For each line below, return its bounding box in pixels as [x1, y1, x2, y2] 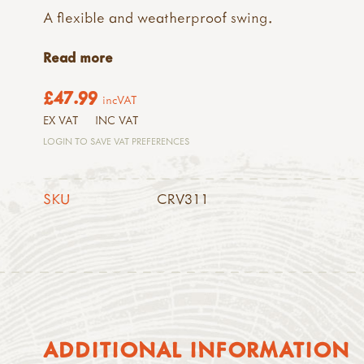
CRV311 [157, 188, 210, 208]
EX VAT [43, 112, 80, 128]
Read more [43, 48, 114, 67]
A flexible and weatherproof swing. [43, 8, 273, 28]
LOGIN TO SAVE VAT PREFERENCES [43, 134, 190, 147]
